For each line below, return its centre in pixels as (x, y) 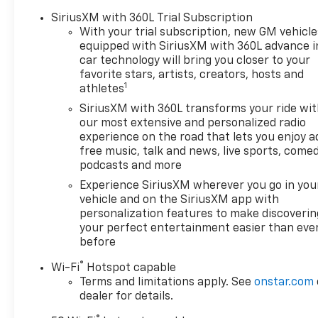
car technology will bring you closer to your (195, 61)
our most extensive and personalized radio (193, 123)
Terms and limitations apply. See (167, 282)
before (98, 242)
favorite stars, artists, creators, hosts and (192, 75)
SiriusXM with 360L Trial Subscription (152, 18)
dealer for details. (127, 296)
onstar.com (284, 282)
